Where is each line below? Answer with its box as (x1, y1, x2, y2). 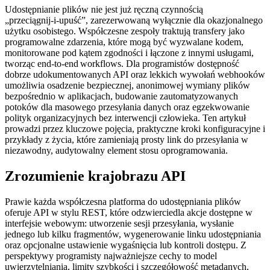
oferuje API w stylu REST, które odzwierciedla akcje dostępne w (5, 207, 253, 218)
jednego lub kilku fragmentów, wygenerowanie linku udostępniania (5, 228, 261, 239)
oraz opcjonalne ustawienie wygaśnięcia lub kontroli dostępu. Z (5, 239, 246, 250)
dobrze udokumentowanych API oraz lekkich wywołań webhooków (5, 69, 265, 80)
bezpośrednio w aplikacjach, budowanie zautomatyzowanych (5, 90, 238, 101)
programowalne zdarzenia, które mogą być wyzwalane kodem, (5, 36, 243, 47)
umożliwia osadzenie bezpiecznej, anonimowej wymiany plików (5, 80, 250, 90)
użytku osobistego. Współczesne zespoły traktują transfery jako (5, 25, 245, 36)
